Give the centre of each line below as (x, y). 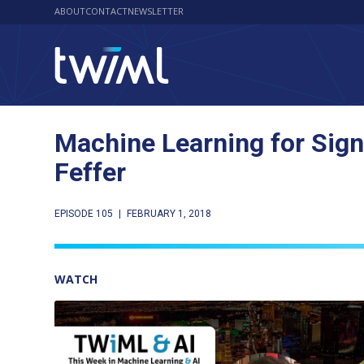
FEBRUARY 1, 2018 (169, 214)
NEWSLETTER (156, 11)
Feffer (91, 172)
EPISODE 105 (84, 214)
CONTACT (107, 11)
